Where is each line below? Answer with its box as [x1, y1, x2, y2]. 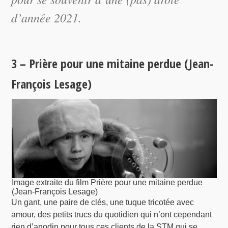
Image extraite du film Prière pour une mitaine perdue [11, 178, 203, 187]
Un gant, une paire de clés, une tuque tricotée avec [11, 198, 194, 207]
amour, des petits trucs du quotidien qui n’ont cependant [11, 210, 212, 219]
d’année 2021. [11, 9, 82, 25]
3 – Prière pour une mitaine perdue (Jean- [11, 55, 214, 72]
